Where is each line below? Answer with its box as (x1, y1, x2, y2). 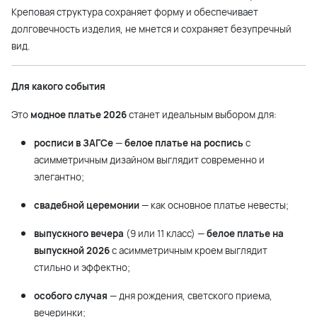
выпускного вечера (34, 227, 124, 241)
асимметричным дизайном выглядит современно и (34, 154, 265, 167)
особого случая (34, 289, 108, 303)
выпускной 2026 (34, 244, 110, 258)
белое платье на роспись (125, 137, 243, 150)
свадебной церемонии (34, 199, 139, 212)
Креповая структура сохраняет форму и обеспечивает (11, 6, 258, 19)
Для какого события (11, 80, 105, 93)
